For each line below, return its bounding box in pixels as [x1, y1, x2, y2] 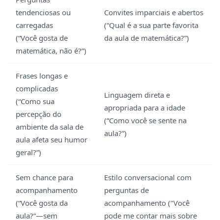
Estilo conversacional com [104, 172, 192, 182]
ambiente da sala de [16, 122, 83, 132]
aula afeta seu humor [16, 135, 87, 144]
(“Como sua [16, 96, 55, 106]
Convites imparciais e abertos [104, 7, 203, 17]
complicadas [16, 83, 58, 93]
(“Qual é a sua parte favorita [104, 20, 198, 30]
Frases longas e [16, 71, 68, 81]
